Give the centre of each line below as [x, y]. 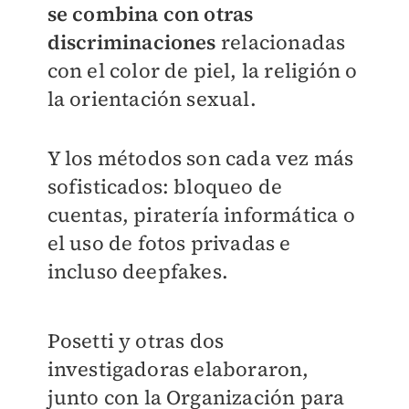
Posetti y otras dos [136, 341]
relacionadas [283, 42]
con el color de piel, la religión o [202, 71]
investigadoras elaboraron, [178, 369]
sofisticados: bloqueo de [165, 187]
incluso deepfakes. [138, 272]
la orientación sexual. [152, 99]
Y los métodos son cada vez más [200, 158]
